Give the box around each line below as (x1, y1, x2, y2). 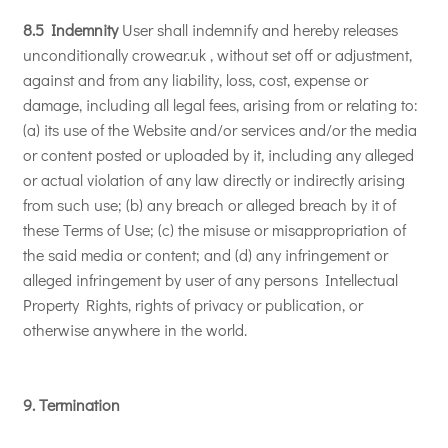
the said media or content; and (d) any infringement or (23, 244, 388, 265)
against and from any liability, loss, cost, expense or (23, 69, 368, 90)
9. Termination (23, 394, 120, 415)
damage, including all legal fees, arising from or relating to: (23, 94, 418, 115)
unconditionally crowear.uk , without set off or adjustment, (23, 44, 412, 65)
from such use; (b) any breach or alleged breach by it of (23, 194, 396, 215)
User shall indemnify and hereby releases (118, 19, 398, 40)
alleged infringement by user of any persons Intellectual (23, 269, 398, 290)
